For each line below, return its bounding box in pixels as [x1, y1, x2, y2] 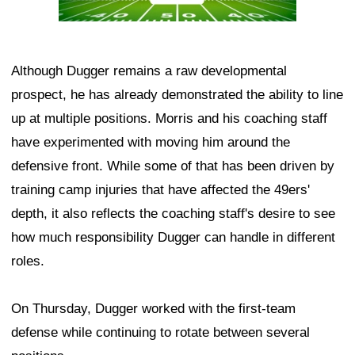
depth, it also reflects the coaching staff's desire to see [11, 206, 335, 222]
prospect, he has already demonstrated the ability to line [11, 87, 343, 103]
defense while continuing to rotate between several [11, 325, 310, 341]
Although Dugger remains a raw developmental [11, 63, 287, 79]
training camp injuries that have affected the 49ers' [11, 182, 310, 198]
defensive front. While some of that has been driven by [11, 158, 334, 174]
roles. [11, 254, 44, 269]
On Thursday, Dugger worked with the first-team [11, 301, 296, 317]
